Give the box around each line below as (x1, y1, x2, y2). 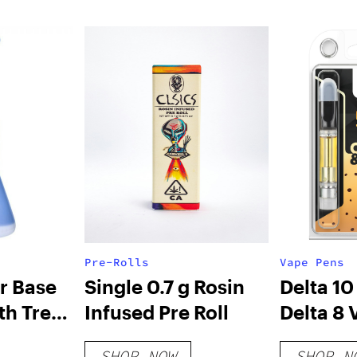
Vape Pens (279, 255, 344, 269)
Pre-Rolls (84, 255, 149, 269)
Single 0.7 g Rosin (84, 275, 245, 298)
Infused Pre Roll (84, 300, 229, 324)
